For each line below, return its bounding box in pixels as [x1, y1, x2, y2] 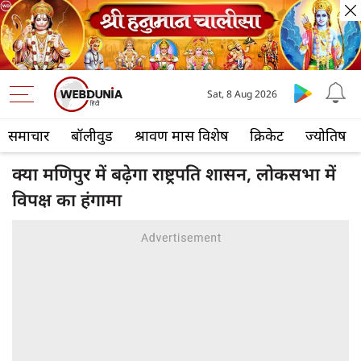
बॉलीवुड [71, 126, 113, 146]
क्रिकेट [250, 126, 284, 146]
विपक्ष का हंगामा [12, 187, 122, 212]
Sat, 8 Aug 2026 [207, 87, 278, 102]
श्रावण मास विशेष [135, 126, 228, 146]
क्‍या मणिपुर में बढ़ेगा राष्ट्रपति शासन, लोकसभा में [12, 161, 336, 186]
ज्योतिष [305, 126, 346, 146]
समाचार [8, 126, 49, 146]
